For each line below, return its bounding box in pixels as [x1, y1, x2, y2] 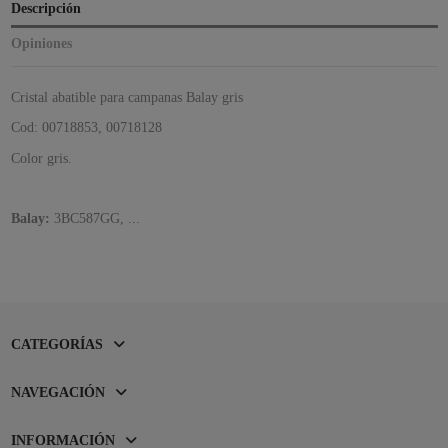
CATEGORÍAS [10, 336, 103, 352]
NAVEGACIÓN [10, 384, 105, 400]
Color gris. [10, 150, 72, 166]
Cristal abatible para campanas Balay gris [10, 90, 243, 106]
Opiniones [10, 36, 72, 52]
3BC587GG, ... [53, 211, 144, 227]
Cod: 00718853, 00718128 [10, 120, 162, 136]
